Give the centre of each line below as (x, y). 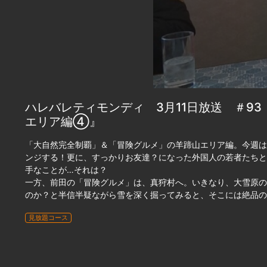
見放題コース (48, 218)
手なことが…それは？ (66, 169)
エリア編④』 (63, 121)
